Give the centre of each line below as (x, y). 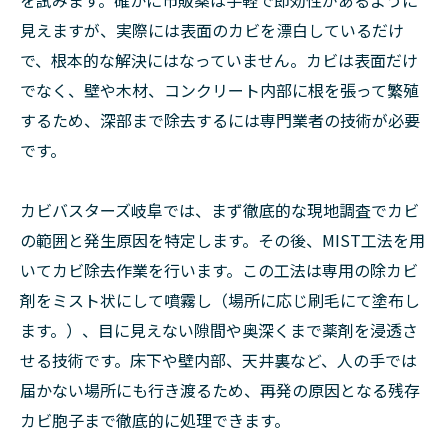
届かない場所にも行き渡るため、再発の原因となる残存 (220, 390)
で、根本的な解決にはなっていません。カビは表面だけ (219, 60)
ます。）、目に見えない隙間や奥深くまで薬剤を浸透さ (219, 330)
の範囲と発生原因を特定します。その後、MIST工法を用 (222, 240)
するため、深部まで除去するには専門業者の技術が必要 (220, 120)
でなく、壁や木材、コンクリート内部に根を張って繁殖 (219, 90)
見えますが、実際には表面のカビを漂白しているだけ (212, 30)
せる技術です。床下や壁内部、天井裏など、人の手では (218, 360)
